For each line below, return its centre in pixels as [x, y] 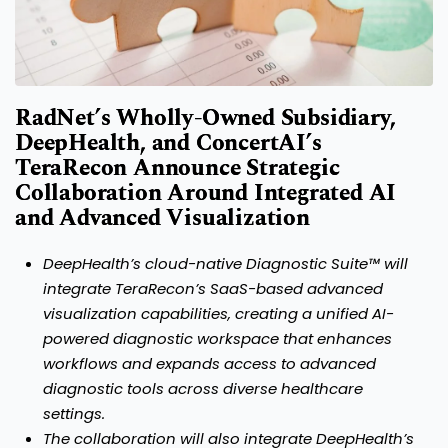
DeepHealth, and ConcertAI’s [168, 144]
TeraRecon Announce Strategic [177, 169]
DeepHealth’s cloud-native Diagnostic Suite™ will [225, 264]
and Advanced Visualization [162, 219]
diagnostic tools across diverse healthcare [203, 389]
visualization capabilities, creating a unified [205, 314]
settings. [74, 414]
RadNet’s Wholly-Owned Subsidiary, [205, 119]
